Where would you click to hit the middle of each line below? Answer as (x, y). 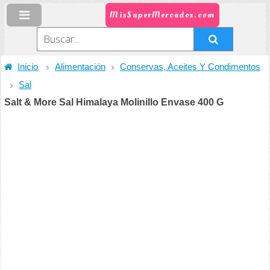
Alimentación (80, 67)
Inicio (28, 67)
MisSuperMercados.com (162, 15)
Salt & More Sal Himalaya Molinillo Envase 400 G (114, 102)
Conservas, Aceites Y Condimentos (190, 67)
